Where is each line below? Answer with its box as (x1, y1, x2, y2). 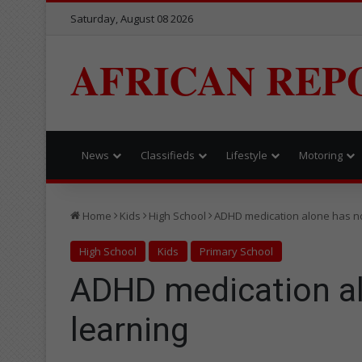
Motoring (299, 147, 343, 162)
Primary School (200, 243, 273, 259)
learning (70, 309, 189, 349)
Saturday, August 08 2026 (70, 11, 193, 26)
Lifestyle (226, 147, 267, 162)
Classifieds (141, 147, 195, 162)
